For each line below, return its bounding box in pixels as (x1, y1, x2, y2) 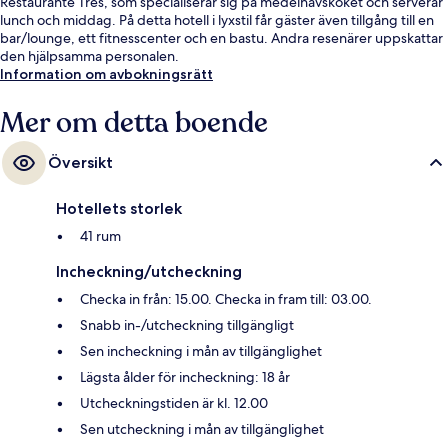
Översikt (48, 152, 113, 172)
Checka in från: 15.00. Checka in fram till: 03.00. (80, 289, 372, 308)
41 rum (80, 226, 121, 245)
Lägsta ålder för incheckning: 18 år (80, 367, 290, 386)
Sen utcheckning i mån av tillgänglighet (80, 419, 324, 438)
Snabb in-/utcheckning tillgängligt (80, 315, 294, 334)
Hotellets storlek (56, 198, 182, 218)
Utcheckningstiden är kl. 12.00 (80, 393, 268, 412)
